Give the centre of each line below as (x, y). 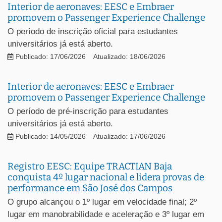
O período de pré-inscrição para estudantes (88, 111)
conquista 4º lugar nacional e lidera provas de (106, 177)
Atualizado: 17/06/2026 (129, 136)
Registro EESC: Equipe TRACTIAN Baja (90, 166)
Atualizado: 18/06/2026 (129, 56)
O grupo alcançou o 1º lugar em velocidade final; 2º (102, 202)
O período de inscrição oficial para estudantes (93, 31)
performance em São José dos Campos (90, 188)
